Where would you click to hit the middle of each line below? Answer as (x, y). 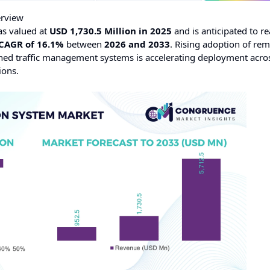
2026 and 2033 (137, 44)
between (84, 44)
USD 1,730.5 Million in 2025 (111, 31)
